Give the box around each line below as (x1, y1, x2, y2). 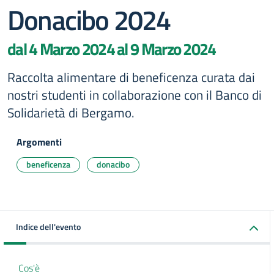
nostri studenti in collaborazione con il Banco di (7, 85, 262, 105)
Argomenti (17, 135, 62, 149)
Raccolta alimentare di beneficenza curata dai (7, 67, 255, 87)
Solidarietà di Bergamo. (7, 103, 135, 122)
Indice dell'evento (16, 220, 81, 233)
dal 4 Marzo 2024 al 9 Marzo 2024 (7, 36, 216, 62)
